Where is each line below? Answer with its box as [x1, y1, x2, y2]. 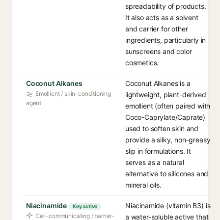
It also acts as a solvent [125, 13, 198, 22]
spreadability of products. [125, 2, 206, 10]
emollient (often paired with [125, 102, 211, 110]
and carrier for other [125, 25, 188, 33]
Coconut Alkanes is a [125, 79, 191, 87]
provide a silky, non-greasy [125, 136, 211, 144]
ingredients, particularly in [125, 36, 206, 44]
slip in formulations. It [125, 147, 191, 155]
